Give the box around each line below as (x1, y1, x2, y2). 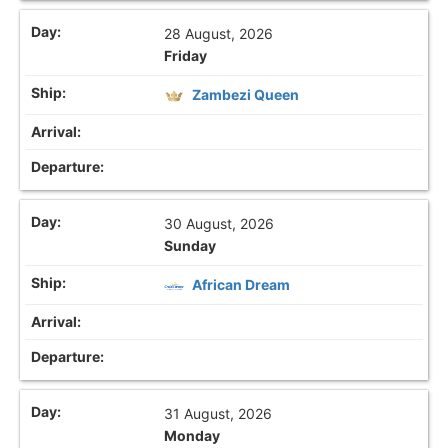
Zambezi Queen (192, 85, 300, 103)
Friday (164, 46, 208, 64)
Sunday (164, 237, 217, 255)
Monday (164, 427, 221, 445)
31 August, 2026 (164, 405, 273, 423)
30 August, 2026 (164, 215, 275, 233)
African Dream (192, 276, 291, 294)
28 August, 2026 (164, 24, 274, 42)
